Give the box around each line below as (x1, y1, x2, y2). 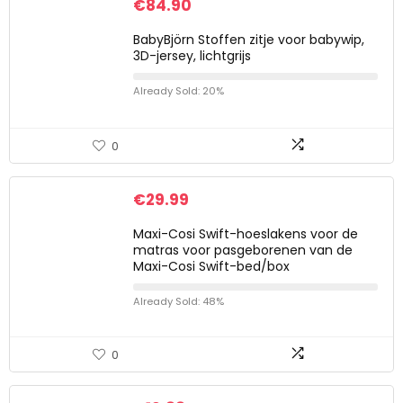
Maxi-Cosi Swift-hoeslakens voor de (133, 225, 358, 243)
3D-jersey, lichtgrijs (133, 47, 251, 65)
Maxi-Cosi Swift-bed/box (133, 257, 290, 275)
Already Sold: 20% (133, 84, 224, 98)
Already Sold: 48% (133, 294, 224, 309)
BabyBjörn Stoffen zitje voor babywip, (133, 31, 364, 49)
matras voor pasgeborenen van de (133, 241, 353, 259)
